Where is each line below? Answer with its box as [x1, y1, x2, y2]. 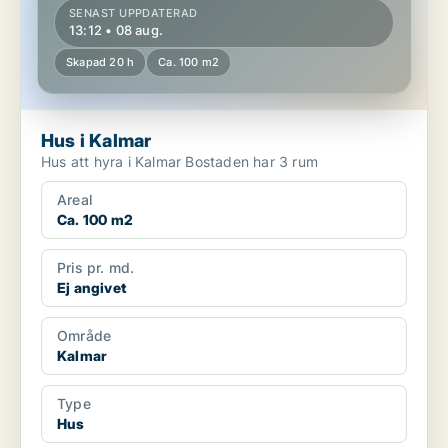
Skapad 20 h [66, 55, 135, 70]
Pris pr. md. [57, 259, 135, 277]
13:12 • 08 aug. [69, 22, 163, 39]
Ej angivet [57, 279, 126, 297]
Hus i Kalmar [41, 130, 152, 152]
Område [57, 327, 112, 345]
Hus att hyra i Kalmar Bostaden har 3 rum [185, 153, 318, 171]
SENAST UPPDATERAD [69, 6, 198, 21]
